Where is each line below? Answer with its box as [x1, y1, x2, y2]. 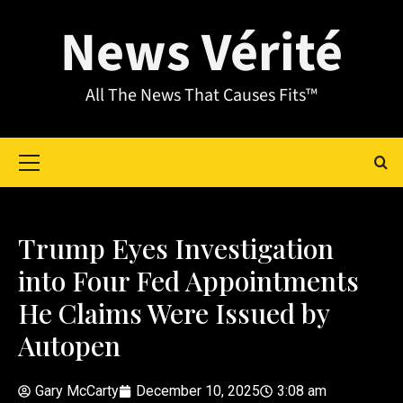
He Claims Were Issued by [18, 295, 329, 331]
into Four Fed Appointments [18, 263, 359, 299]
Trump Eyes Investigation [18, 230, 334, 266]
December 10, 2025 [136, 382, 260, 399]
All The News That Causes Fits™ [85, 83, 318, 108]
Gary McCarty [35, 382, 119, 399]
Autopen [18, 327, 121, 363]
